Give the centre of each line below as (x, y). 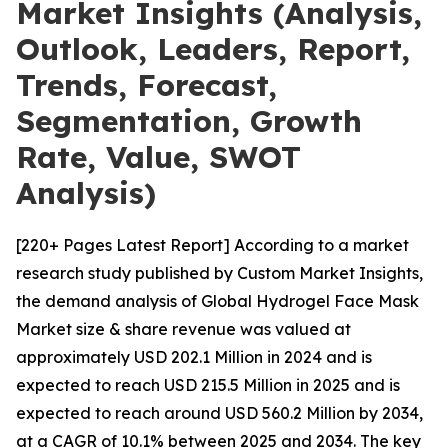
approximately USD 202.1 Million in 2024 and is (194, 357)
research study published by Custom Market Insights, (219, 273)
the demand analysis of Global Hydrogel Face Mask (217, 301)
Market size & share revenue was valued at (183, 329)
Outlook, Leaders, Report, (213, 49)
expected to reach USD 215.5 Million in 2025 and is (208, 385)
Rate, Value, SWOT (158, 157)
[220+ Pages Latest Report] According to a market (212, 245)
